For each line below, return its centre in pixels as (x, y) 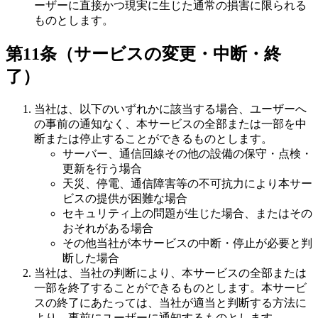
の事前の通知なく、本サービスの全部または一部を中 (170, 124)
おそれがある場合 (108, 228)
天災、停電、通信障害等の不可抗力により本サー (187, 183)
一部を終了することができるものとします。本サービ (170, 287)
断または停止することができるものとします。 (153, 138)
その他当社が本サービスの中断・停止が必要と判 (187, 243)
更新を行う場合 (102, 168)
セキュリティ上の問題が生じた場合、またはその (187, 213)
